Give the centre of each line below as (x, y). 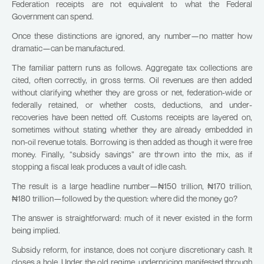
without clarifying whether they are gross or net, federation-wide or (132, 92)
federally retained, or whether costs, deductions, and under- (132, 105)
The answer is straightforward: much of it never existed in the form (132, 218)
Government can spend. (53, 16)
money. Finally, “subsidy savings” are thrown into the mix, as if (132, 154)
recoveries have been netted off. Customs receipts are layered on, (132, 117)
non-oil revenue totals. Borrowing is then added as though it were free (132, 142)
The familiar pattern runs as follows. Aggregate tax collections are (132, 67)
